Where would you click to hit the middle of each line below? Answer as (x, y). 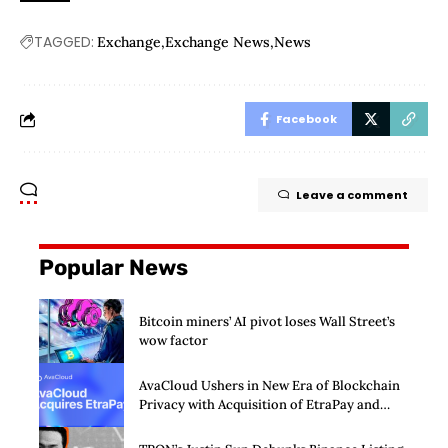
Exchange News (217, 42)
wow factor (173, 341)
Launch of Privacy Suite (212, 423)
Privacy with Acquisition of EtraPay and (259, 404)
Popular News (113, 268)
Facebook (306, 119)
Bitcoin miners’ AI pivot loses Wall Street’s (267, 322)
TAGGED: (64, 42)
